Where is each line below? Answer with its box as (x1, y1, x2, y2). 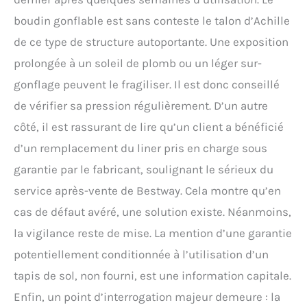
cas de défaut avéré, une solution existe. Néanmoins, (14, 205, 291, 219)
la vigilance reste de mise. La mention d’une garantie (14, 226, 292, 241)
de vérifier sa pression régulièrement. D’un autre (14, 99, 268, 113)
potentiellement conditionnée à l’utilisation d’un (14, 247, 269, 262)
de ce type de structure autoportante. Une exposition (14, 35, 288, 49)
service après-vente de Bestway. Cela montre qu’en (14, 184, 281, 198)
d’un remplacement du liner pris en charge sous (14, 141, 267, 156)
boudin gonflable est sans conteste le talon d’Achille (14, 14, 290, 28)
